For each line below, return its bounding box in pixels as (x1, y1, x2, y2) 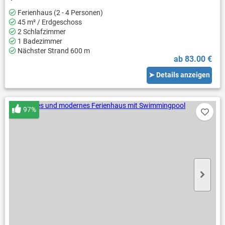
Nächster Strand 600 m (16, 46, 90, 55)
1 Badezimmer (16, 37, 62, 45)
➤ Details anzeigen (149, 71, 210, 79)
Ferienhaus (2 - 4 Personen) (16, 8, 103, 17)
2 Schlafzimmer (16, 27, 66, 36)
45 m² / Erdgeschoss (16, 18, 82, 26)
